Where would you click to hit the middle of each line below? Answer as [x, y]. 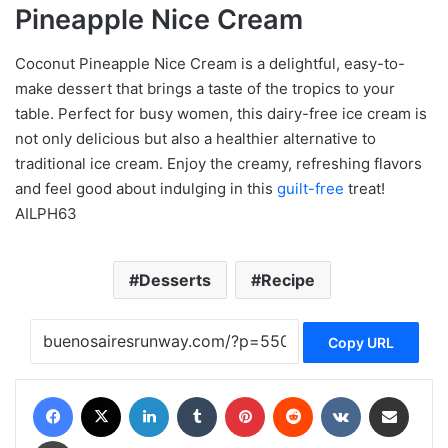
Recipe [287, 280]
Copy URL [360, 343]
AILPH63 [46, 213]
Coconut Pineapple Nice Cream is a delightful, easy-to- [210, 63]
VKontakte [392, 396]
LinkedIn [194, 396]
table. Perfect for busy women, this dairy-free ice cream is [221, 113]
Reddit [332, 396]
